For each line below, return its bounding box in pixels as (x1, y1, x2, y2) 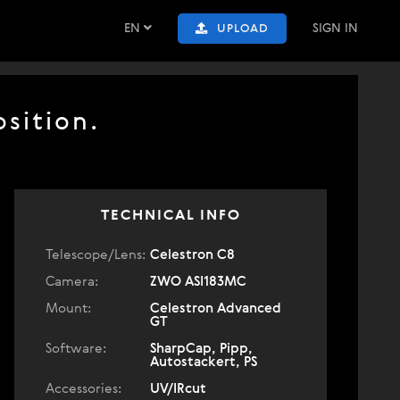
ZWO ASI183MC (150, 275, 246, 288)
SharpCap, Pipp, (150, 342, 253, 355)
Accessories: (46, 382, 121, 396)
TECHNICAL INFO (100, 209, 241, 223)
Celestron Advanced (150, 302, 281, 315)
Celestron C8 (150, 248, 235, 262)
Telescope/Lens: (46, 248, 146, 262)
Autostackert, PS (150, 355, 257, 369)
